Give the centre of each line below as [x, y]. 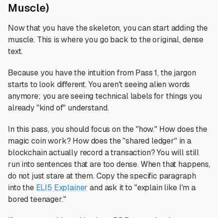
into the [22, 188]
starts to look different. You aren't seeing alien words [99, 84]
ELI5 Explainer [62, 188]
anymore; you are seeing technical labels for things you [105, 96]
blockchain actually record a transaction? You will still [104, 153]
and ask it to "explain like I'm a [142, 188]
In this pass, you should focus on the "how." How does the [108, 129]
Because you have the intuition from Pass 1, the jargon [102, 73]
